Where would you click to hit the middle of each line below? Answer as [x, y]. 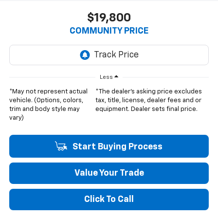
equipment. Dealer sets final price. [147, 109]
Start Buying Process [116, 147]
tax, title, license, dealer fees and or [149, 101]
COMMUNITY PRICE [109, 31]
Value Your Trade [109, 173]
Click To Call [109, 200]
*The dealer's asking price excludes [149, 92]
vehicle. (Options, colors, [46, 101]
